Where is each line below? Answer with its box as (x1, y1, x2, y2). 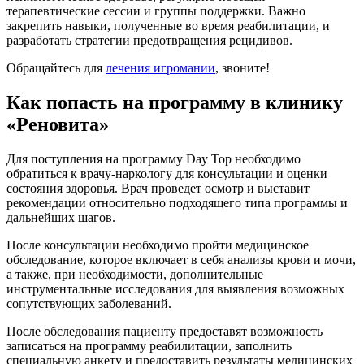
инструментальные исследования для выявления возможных (6, 281, 344, 296)
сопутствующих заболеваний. (6, 296, 171, 310)
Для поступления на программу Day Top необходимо (6, 151, 301, 166)
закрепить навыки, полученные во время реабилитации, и (6, 18, 330, 32)
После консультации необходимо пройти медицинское (6, 237, 309, 252)
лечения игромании (106, 60, 215, 75)
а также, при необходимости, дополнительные (6, 266, 263, 281)
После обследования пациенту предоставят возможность (6, 323, 323, 338)
